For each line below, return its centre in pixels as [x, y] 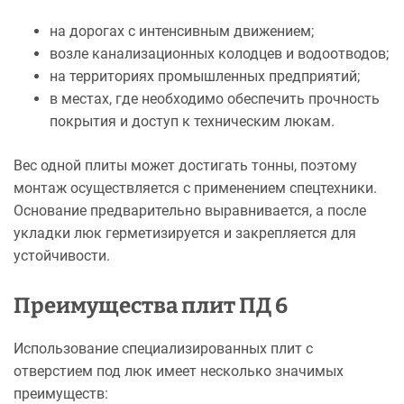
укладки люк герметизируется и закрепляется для [185, 234]
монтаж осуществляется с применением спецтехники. [195, 188]
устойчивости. [62, 256]
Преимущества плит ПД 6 [151, 306]
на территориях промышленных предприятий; [205, 77]
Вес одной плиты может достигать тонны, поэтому [185, 166]
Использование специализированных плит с [163, 349]
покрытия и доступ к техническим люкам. [192, 122]
